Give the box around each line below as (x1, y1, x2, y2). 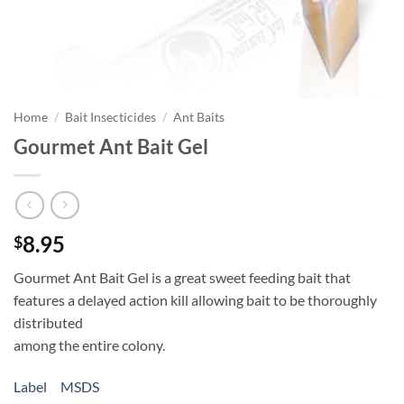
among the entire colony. (14, 336, 165, 354)
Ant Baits (173, 110, 225, 124)
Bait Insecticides (65, 110, 157, 124)
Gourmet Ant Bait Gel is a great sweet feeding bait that (14, 269, 351, 287)
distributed (14, 314, 83, 332)
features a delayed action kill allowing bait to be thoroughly (14, 291, 377, 309)
